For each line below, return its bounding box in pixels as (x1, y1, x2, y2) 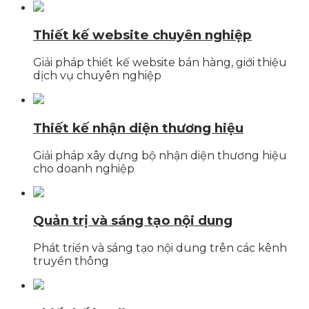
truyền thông (33, 254, 109, 268)
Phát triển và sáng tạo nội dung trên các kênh (33, 241, 287, 255)
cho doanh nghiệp (33, 161, 134, 175)
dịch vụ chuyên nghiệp (33, 69, 161, 83)
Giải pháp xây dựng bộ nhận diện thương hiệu (33, 148, 287, 162)
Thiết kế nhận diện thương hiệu (33, 119, 243, 136)
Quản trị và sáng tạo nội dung (33, 212, 232, 229)
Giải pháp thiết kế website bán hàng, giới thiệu (33, 56, 287, 70)
